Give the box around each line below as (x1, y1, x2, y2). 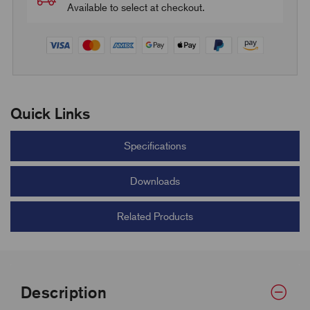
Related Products (117, 210, 193, 223)
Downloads (130, 174, 180, 188)
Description (21, 282, 107, 302)
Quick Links (10, 104, 90, 122)
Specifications (124, 139, 186, 152)
